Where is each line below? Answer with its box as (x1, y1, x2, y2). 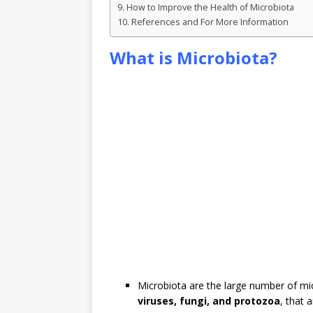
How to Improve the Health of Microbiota (126, 1, 294, 14)
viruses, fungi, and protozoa (138, 294, 280, 308)
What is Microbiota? (110, 46, 277, 70)
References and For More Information (131, 16, 289, 29)
